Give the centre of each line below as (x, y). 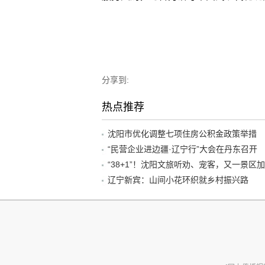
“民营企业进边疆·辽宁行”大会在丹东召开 (182, 149)
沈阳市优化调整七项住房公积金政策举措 (182, 133)
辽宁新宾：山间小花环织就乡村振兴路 (178, 180)
